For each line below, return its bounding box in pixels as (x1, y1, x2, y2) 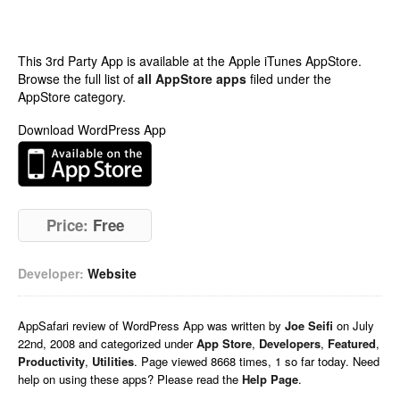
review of (72, 317, 122, 334)
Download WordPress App (18, 121, 166, 138)
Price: (46, 214, 88, 236)
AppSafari (18, 317, 72, 334)
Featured (328, 335, 376, 352)
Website (87, 264, 137, 282)
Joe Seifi (285, 317, 333, 334)
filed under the (246, 70, 331, 87)
